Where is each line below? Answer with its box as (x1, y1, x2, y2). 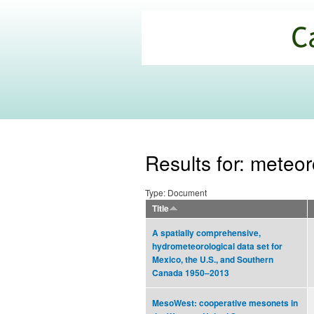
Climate (145, 37, 205, 62)
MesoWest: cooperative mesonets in (152, 297, 298, 310)
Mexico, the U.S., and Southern (152, 254, 273, 266)
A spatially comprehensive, (152, 227, 261, 240)
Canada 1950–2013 (152, 267, 229, 280)
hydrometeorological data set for (152, 240, 282, 253)
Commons (145, 55, 226, 80)
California (145, 20, 220, 45)
